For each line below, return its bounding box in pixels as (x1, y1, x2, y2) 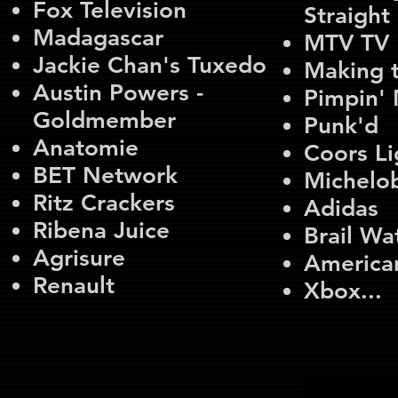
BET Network (33, 162, 178, 189)
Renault (33, 272, 115, 299)
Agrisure (33, 244, 125, 272)
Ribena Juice (33, 217, 170, 244)
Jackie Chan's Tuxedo (33, 52, 267, 79)
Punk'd (304, 112, 378, 139)
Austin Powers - (33, 79, 203, 107)
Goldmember (33, 107, 176, 134)
